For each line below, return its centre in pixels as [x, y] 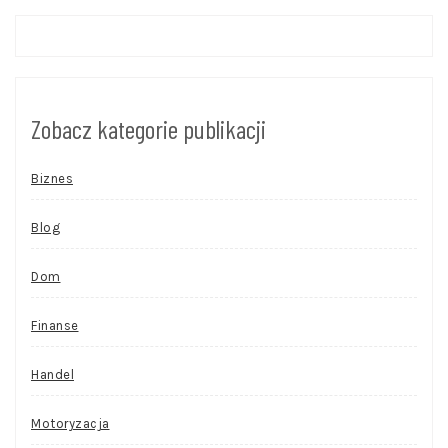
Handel [52, 375]
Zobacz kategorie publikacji [148, 129]
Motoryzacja [70, 424]
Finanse [55, 326]
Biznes [52, 179]
